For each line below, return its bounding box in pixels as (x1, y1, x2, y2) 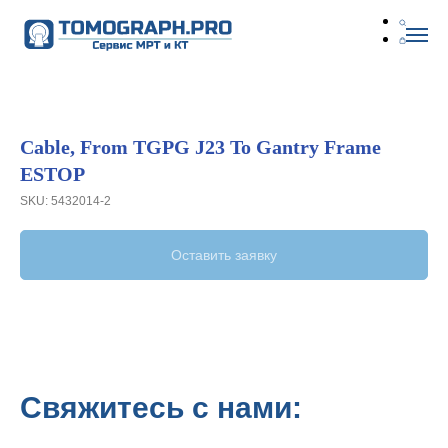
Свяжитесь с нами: (20, 391, 302, 424)
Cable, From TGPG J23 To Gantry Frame (20, 136, 381, 158)
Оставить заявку (171, 247, 277, 263)
